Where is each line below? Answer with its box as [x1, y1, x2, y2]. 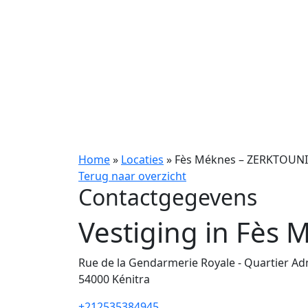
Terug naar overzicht [78, 168, 186, 184]
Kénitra [112, 272, 150, 287]
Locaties [121, 152, 164, 167]
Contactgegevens [78, 182, 257, 212]
